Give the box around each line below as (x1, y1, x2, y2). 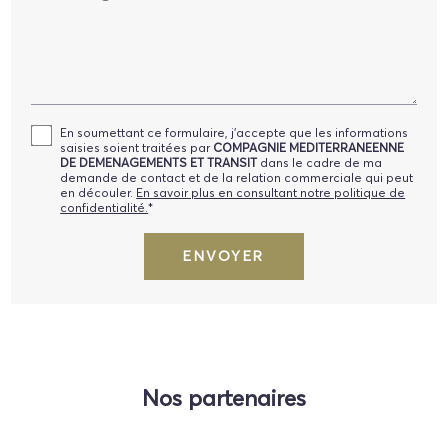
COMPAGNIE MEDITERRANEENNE (213, 139, 405, 155)
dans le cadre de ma (257, 154, 383, 170)
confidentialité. (60, 199, 149, 215)
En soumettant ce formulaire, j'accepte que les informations (60, 124, 409, 140)
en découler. (60, 184, 137, 200)
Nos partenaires (142, 384, 306, 413)
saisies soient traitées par (60, 139, 214, 155)
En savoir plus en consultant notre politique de (136, 184, 406, 200)
